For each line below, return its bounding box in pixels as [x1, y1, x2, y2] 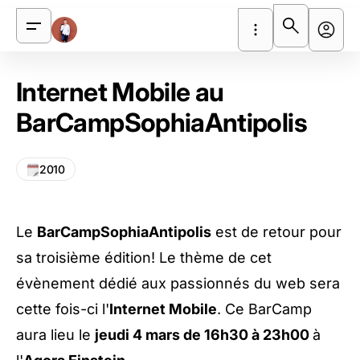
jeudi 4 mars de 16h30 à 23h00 [95, 326, 313, 343]
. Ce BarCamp [217, 301, 312, 317]
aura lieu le [16, 326, 95, 343]
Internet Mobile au [16, 76, 224, 108]
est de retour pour [211, 223, 342, 240]
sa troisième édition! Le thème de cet [16, 249, 272, 266]
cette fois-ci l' [16, 301, 109, 317]
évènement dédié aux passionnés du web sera [16, 275, 340, 292]
